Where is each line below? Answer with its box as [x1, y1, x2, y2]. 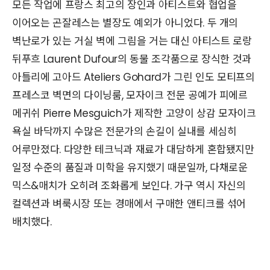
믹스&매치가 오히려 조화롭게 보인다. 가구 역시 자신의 [12, 178, 246, 193]
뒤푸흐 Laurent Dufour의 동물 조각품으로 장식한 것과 [12, 51, 252, 66]
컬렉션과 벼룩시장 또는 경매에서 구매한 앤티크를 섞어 [12, 196, 246, 211]
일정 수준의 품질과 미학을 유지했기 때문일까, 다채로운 [12, 160, 248, 175]
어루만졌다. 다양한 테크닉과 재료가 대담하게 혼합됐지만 [12, 142, 254, 157]
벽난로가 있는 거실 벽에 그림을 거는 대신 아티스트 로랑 [12, 33, 252, 48]
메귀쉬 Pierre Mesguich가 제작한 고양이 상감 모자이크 [12, 105, 256, 121]
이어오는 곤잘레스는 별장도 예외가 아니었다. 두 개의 [12, 15, 239, 30]
